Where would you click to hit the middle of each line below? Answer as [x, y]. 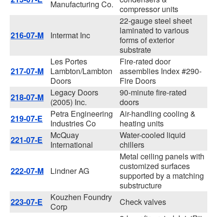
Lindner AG [70, 171]
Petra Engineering [82, 114]
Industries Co [73, 123]
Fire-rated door [145, 61]
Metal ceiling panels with [162, 156]
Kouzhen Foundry [81, 197]
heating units [142, 123]
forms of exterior [147, 40]
